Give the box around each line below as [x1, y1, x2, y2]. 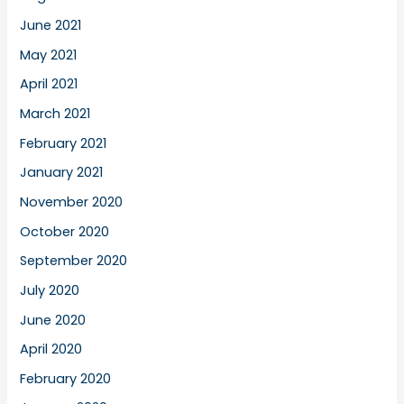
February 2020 [20, 369, 112, 388]
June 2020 [20, 310, 87, 329]
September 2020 [20, 252, 128, 271]
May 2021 [20, 45, 78, 64]
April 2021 [20, 75, 78, 94]
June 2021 [20, 16, 82, 35]
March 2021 [20, 105, 91, 124]
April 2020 [20, 340, 83, 359]
